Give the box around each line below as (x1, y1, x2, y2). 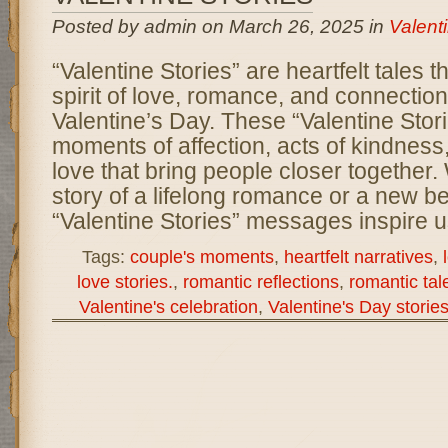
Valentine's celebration (78, 296, 258, 317)
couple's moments (129, 246, 274, 267)
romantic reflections (182, 271, 339, 292)
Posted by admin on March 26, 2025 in (51, 16, 389, 37)
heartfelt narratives (283, 246, 433, 267)
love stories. (76, 271, 173, 292)
